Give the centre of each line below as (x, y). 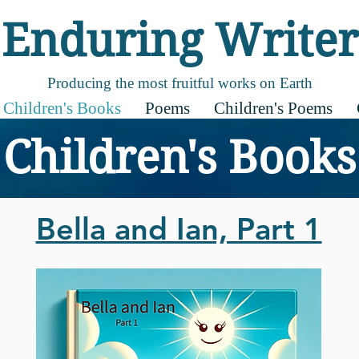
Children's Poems (273, 108)
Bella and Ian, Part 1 (179, 229)
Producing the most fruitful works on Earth (179, 83)
